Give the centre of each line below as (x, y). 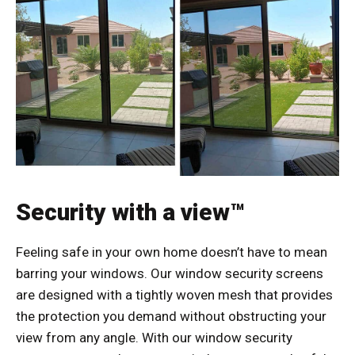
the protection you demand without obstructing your (171, 316)
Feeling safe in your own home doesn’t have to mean (172, 252)
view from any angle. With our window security (154, 337)
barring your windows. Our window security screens (170, 273)
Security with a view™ (130, 212)
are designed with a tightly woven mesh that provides (174, 294)
